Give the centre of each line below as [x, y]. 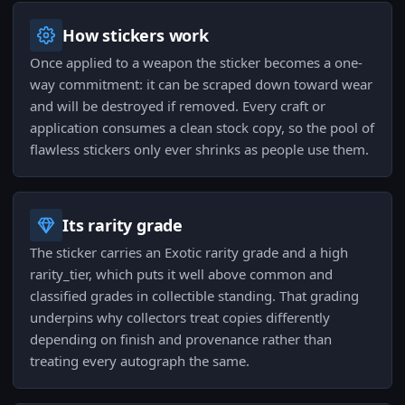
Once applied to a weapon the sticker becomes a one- [196, 63]
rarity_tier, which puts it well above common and [181, 274]
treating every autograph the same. [140, 361]
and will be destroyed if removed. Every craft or [178, 106]
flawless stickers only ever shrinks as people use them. [199, 150]
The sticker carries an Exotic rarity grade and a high [189, 253]
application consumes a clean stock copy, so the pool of [202, 128]
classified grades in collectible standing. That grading [194, 296]
